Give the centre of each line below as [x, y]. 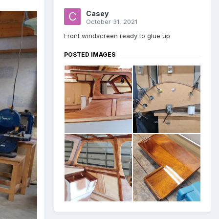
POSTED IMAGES [90, 55]
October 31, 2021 [112, 22]
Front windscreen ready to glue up [117, 36]
